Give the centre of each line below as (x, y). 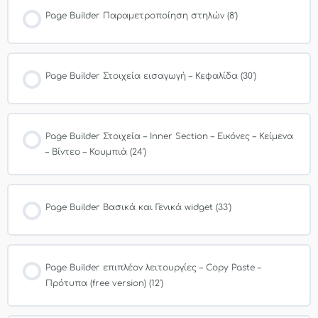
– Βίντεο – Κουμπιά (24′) (96, 152)
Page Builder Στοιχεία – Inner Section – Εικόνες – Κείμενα (169, 136)
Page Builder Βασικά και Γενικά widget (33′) (138, 207)
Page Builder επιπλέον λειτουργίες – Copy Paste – (153, 267)
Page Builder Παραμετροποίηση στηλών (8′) (142, 15)
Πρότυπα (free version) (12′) (104, 283)
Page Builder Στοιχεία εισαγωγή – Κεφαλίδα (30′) (151, 76)
